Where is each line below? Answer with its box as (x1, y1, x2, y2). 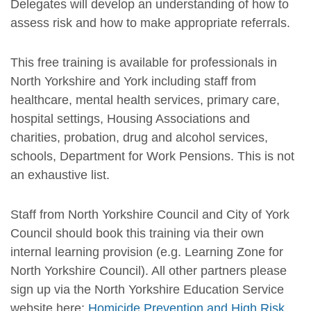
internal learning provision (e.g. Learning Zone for (10, 244, 283, 259)
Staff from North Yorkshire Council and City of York (10, 207, 289, 221)
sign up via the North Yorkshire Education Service (10, 282, 284, 296)
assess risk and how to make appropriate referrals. (10, 15, 290, 30)
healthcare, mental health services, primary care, (10, 92, 280, 107)
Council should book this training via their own (10, 226, 264, 240)
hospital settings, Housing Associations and (10, 111, 250, 126)
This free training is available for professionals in (10, 55, 277, 69)
